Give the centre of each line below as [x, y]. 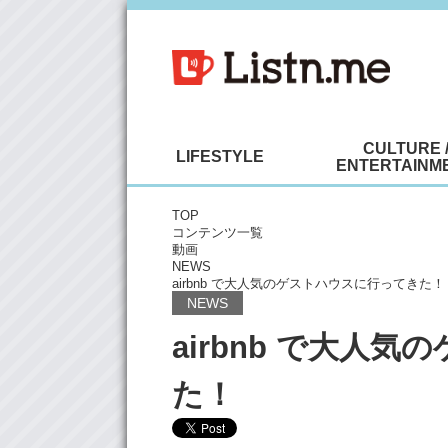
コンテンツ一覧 [217, 232]
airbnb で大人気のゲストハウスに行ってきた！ [308, 283]
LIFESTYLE [220, 156]
